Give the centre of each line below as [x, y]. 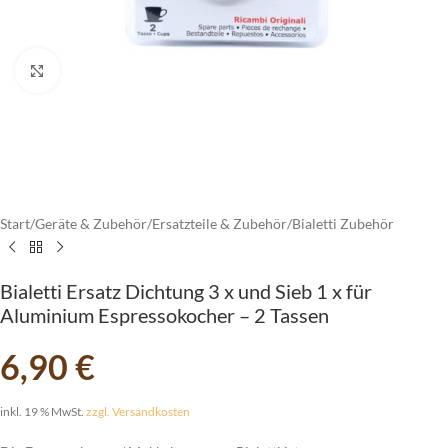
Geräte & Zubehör [91, 224]
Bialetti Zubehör [343, 224]
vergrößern [92, 70]
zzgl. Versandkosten [138, 412]
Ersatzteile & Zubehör [219, 224]
